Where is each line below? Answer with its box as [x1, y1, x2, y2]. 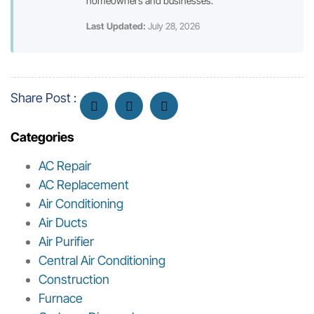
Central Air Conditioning [39, 253, 165, 268]
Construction [39, 272, 109, 287]
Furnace [39, 291, 83, 306]
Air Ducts [39, 215, 88, 231]
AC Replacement [39, 177, 129, 193]
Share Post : [11, 90, 76, 106]
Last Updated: [86, 20, 146, 32]
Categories [11, 130, 74, 145]
